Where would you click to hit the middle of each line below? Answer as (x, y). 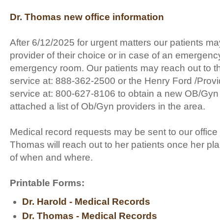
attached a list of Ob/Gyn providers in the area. (108, 106)
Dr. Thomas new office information (87, 17)
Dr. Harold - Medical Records (86, 202)
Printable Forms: (47, 183)
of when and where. (51, 157)
